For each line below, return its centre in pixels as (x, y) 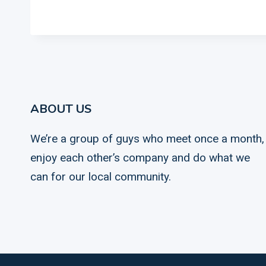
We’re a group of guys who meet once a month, (147, 139)
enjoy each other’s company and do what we (140, 158)
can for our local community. (101, 177)
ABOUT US (61, 109)
